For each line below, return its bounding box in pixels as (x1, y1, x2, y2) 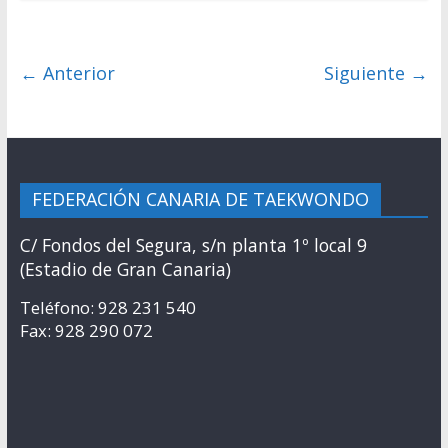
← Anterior (19, 61, 115, 85)
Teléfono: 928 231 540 (19, 296, 196, 319)
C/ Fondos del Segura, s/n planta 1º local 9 (19, 233, 367, 257)
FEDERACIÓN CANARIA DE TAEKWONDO (31, 187, 369, 211)
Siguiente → (324, 61, 429, 85)
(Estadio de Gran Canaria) (19, 257, 231, 281)
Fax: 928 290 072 (19, 319, 153, 342)
